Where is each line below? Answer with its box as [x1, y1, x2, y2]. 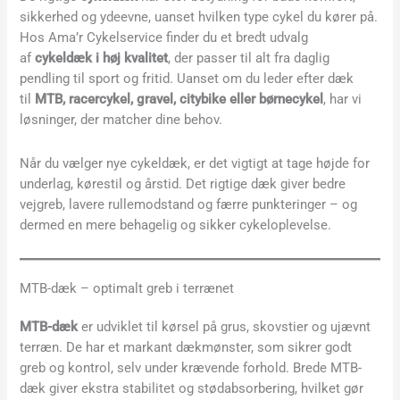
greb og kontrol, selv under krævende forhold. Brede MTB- [20, 360, 362, 377]
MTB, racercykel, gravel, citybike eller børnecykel [35, 91, 324, 108]
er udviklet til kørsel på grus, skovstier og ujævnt [78, 319, 371, 336]
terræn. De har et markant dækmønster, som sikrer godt [20, 339, 353, 356]
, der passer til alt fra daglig [168, 50, 330, 67]
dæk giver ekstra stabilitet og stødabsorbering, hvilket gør [20, 380, 364, 397]
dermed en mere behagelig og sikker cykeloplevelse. [20, 216, 332, 233]
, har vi [323, 91, 362, 108]
